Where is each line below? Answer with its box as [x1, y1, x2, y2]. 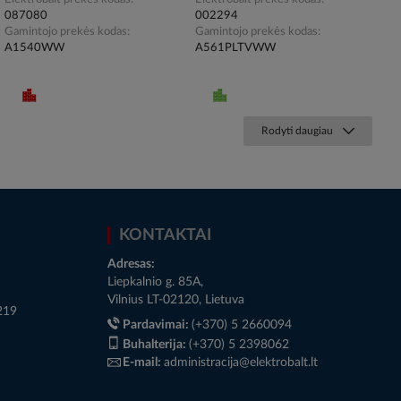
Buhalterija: [123, 337, 189, 351]
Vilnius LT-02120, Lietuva [107, 293, 244, 306]
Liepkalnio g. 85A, [107, 275, 203, 288]
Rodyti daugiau [261, 124, 333, 136]
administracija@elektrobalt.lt [164, 355, 318, 369]
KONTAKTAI [119, 226, 211, 243]
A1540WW [4, 41, 64, 54]
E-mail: [123, 355, 164, 369]
